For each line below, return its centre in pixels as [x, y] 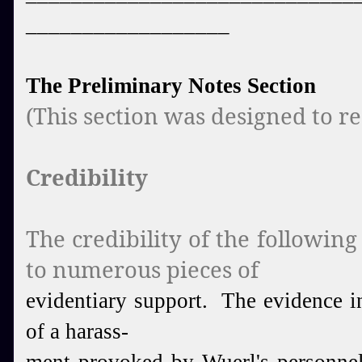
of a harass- [77, 331]
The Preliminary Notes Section [171, 86]
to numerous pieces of [142, 269]
